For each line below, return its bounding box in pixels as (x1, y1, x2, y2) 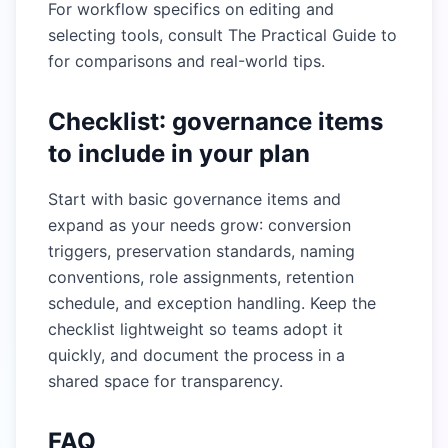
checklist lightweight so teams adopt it (48, 319, 343, 339)
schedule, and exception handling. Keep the (48, 293, 376, 313)
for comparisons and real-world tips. (48, 51, 325, 71)
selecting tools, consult (48, 25, 228, 45)
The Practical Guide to (228, 25, 397, 45)
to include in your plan (48, 139, 310, 168)
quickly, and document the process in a (48, 345, 345, 365)
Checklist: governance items (48, 107, 383, 136)
